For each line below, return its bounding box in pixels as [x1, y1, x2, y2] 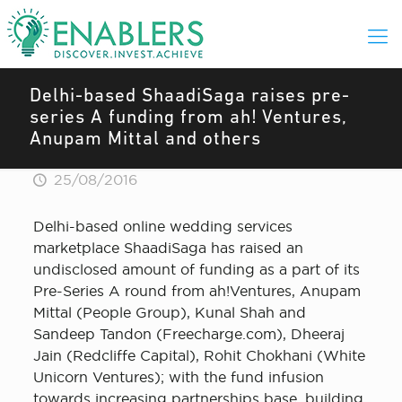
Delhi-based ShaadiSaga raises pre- [30, 87, 350, 106]
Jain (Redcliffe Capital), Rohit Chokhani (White [32, 347, 365, 363]
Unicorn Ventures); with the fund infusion [32, 369, 324, 385]
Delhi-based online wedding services [32, 218, 293, 234]
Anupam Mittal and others [30, 130, 261, 149]
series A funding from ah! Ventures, [30, 109, 347, 127]
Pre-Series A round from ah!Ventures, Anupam [32, 283, 361, 299]
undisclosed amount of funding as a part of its [32, 261, 360, 277]
